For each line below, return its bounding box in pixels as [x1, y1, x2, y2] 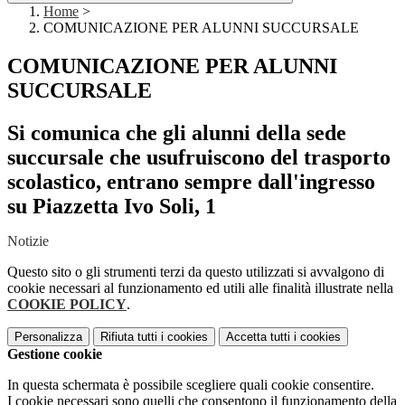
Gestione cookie [7, 346, 102, 363]
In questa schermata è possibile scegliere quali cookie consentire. [7, 377, 374, 393]
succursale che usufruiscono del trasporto [7, 146, 391, 170]
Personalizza [14, 330, 82, 344]
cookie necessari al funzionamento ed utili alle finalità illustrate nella [7, 280, 393, 297]
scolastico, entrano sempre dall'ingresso [7, 170, 375, 194]
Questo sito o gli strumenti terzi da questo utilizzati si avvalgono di [7, 264, 384, 280]
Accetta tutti [226, 330, 290, 344]
